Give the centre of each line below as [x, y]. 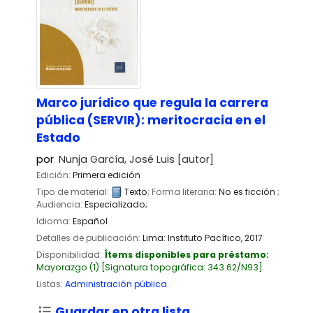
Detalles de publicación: [89, 238]
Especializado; [116, 204]
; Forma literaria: [183, 191]
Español [90, 221]
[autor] [195, 159]
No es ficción [248, 191]
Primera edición [107, 175]
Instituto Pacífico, [206, 238]
